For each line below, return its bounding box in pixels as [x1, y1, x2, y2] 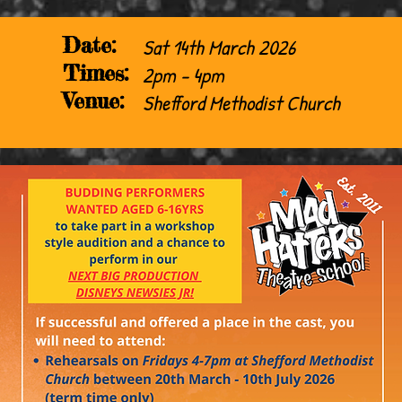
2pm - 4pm [142, 61, 224, 89]
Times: [62, 60, 128, 86]
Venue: [62, 88, 124, 114]
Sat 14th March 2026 [142, 33, 295, 61]
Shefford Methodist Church [142, 89, 340, 117]
